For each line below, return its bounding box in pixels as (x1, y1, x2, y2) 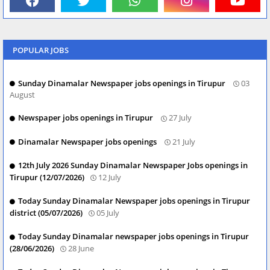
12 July (98, 171, 121, 183)
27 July (169, 112, 192, 124)
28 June (68, 242, 94, 254)
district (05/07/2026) (10, 207, 83, 218)
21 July (172, 136, 195, 147)
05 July (96, 207, 119, 218)
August (10, 89, 35, 101)
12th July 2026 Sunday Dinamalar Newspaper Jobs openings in (18, 160, 248, 171)
